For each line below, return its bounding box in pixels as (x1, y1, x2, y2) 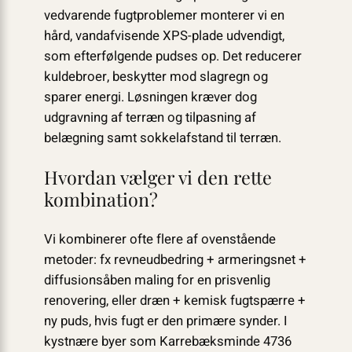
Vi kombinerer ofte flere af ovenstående (43, 229, 276, 249)
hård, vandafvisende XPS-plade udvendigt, (43, 26, 284, 46)
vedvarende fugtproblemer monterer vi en (43, 5, 284, 26)
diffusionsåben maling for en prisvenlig (43, 269, 270, 290)
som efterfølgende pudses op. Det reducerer (43, 46, 302, 67)
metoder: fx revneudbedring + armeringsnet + (43, 249, 306, 269)
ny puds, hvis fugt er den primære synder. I (43, 310, 288, 331)
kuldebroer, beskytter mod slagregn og (43, 67, 268, 87)
